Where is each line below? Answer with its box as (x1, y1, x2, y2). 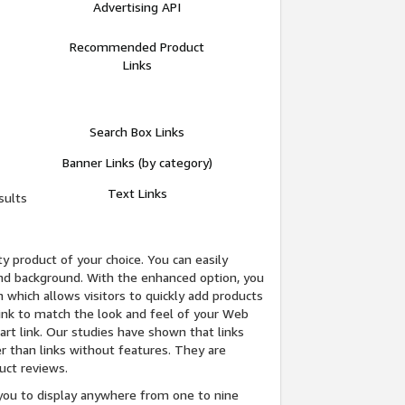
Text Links (107, 185, 167, 202)
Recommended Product (70, 39, 205, 55)
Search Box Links (89, 124, 185, 140)
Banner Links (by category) (61, 155, 212, 171)
